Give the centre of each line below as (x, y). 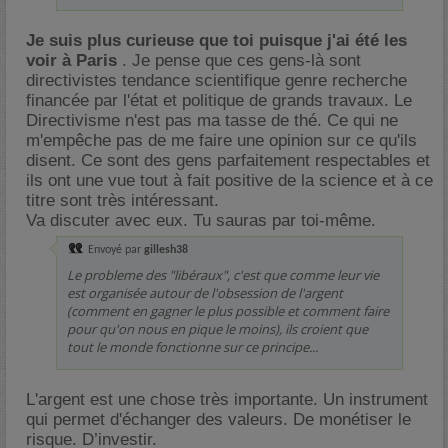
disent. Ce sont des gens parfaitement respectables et (228, 160)
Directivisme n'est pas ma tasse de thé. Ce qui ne (212, 120)
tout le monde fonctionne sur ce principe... (192, 347)
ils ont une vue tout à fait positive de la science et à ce (229, 180)
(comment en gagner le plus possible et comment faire (228, 311)
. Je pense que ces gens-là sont (239, 60)
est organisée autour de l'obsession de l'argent (205, 293)
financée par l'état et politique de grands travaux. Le (219, 100)
